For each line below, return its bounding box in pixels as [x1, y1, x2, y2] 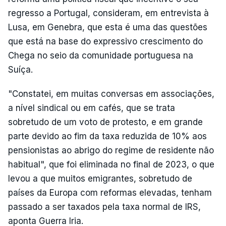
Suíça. [8, 65, 33, 75]
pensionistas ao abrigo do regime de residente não [8, 145, 214, 155]
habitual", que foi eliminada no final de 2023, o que [8, 159, 214, 169]
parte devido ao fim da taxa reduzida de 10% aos [8, 131, 207, 141]
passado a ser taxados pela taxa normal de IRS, [8, 202, 201, 212]
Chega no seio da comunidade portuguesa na [8, 50, 193, 61]
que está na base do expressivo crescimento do [8, 36, 203, 46]
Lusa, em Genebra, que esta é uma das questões [8, 22, 207, 32]
